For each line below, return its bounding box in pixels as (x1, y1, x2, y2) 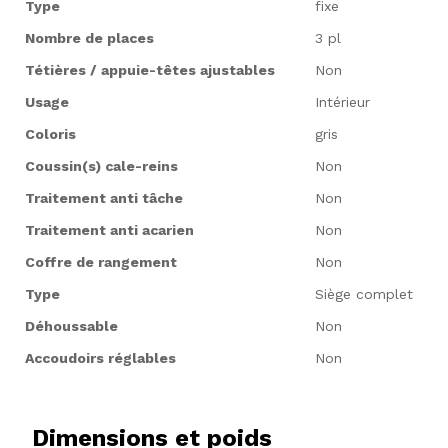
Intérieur (315, 94, 370, 111)
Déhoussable (25, 318, 118, 335)
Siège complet (315, 286, 413, 303)
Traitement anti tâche (25, 190, 183, 207)
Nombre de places (25, 30, 154, 47)
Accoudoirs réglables (25, 350, 176, 367)
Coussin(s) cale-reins (25, 158, 178, 175)
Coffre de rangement (25, 254, 177, 271)
